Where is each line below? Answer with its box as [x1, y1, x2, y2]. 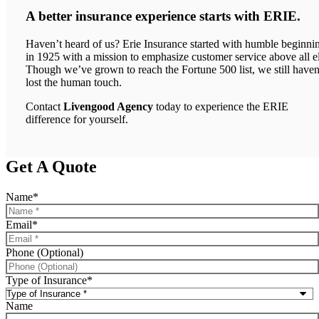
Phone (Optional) [6, 246, 83, 258]
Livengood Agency [63, 100, 153, 113]
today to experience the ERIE [153, 100, 288, 113]
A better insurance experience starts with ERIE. [26, 9, 300, 24]
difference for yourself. [26, 113, 128, 125]
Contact [26, 100, 63, 113]
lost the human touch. [26, 75, 122, 88]
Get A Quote [6, 157, 97, 176]
